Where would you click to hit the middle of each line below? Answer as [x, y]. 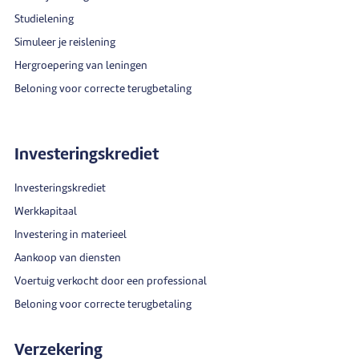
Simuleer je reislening [65, 42]
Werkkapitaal [46, 212]
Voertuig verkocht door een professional [111, 281]
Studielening [44, 19]
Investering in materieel [71, 235]
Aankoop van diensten [68, 258]
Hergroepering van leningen [81, 66]
